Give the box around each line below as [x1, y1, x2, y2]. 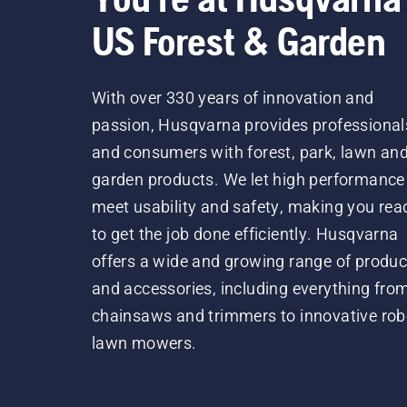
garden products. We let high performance [91, 170, 405, 189]
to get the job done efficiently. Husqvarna [91, 224, 399, 243]
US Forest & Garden [91, 18, 386, 64]
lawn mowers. [91, 333, 197, 352]
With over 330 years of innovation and [91, 88, 374, 107]
